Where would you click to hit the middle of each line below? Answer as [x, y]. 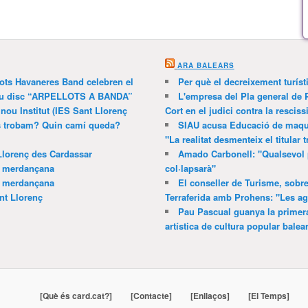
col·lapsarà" [190, 168]
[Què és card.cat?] [76, 296]
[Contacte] [151, 296]
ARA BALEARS [206, 66]
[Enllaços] [210, 296]
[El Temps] [268, 296]
